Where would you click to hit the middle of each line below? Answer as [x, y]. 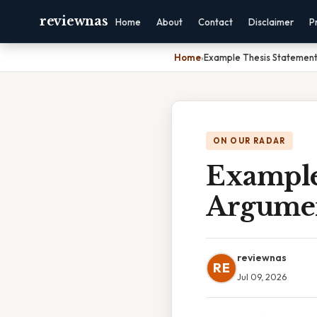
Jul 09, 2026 [262, 277]
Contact [216, 22]
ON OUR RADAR [249, 141]
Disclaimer [271, 22]
